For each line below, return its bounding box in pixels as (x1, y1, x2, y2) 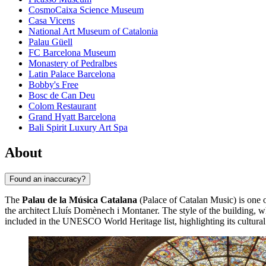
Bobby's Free (28, 80, 78, 90)
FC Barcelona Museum (28, 47, 116, 58)
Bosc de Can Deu (28, 90, 95, 101)
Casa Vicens (28, 15, 75, 26)
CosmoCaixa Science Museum (28, 5, 144, 15)
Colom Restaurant (28, 101, 96, 112)
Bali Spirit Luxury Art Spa (28, 122, 128, 133)
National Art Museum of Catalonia (28, 26, 158, 37)
